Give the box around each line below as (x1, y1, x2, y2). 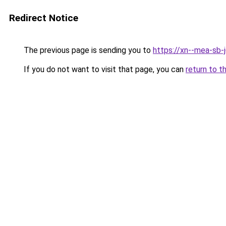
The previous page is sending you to (22, 45, 153, 55)
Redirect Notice (9, 12, 78, 24)
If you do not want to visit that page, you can (22, 65, 186, 74)
